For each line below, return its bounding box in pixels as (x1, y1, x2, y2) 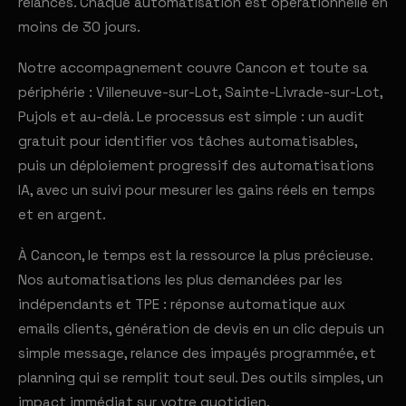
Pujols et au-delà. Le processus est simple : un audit (18, 108, 364, 126)
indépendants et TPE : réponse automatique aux (18, 295, 345, 314)
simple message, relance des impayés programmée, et (18, 344, 376, 362)
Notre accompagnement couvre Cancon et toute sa (18, 59, 368, 77)
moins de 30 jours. (18, 18, 140, 36)
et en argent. (18, 206, 106, 224)
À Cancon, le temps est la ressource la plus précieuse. (18, 246, 372, 265)
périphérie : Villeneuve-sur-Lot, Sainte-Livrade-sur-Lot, (18, 83, 382, 101)
